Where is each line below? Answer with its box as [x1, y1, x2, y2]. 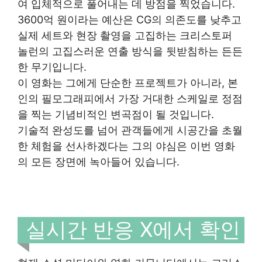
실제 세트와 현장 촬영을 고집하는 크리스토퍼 [18, 29, 232, 42]
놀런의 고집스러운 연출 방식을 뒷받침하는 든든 [18, 44, 243, 57]
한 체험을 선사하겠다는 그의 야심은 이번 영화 [18, 139, 235, 152]
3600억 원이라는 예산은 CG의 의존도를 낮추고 [18, 13, 242, 26]
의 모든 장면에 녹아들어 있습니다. [18, 155, 180, 168]
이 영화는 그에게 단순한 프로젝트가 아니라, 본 [18, 76, 238, 89]
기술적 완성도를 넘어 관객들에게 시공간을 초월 [18, 123, 243, 136]
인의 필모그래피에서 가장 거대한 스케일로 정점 [18, 92, 243, 105]
